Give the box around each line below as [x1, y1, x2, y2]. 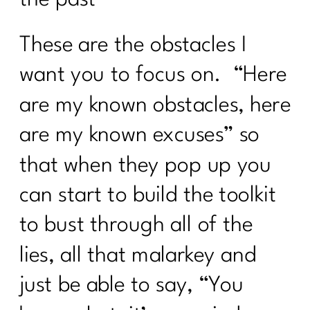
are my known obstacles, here [19, 95, 291, 116]
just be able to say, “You [19, 275, 244, 297]
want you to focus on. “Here [19, 64, 287, 86]
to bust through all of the [19, 215, 253, 237]
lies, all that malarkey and [19, 245, 256, 266]
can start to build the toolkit [19, 185, 277, 207]
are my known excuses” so [19, 125, 260, 147]
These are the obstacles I [19, 35, 246, 57]
